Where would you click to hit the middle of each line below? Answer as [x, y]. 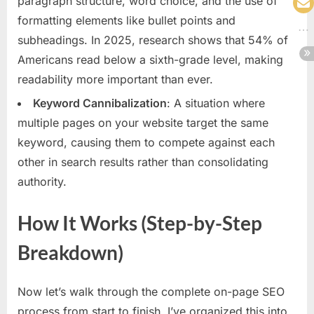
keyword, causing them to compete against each [146, 143]
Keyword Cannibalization [100, 103]
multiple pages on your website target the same [143, 123]
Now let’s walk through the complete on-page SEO [151, 291]
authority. [42, 182]
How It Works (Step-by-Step [140, 223]
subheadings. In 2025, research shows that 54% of [153, 40]
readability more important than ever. [115, 79]
